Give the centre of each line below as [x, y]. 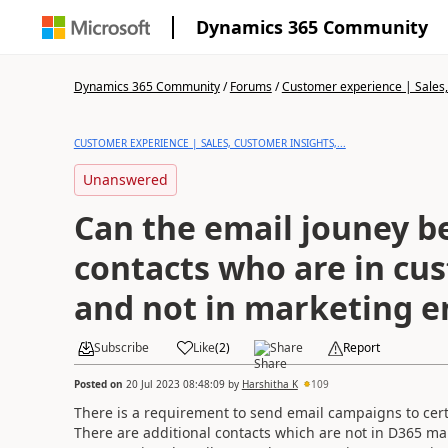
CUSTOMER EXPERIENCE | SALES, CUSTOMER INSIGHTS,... [209, 143]
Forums [250, 86]
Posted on [99, 383]
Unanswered [125, 179]
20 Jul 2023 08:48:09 [175, 383]
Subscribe [121, 347]
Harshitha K [269, 383]
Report [361, 347]
